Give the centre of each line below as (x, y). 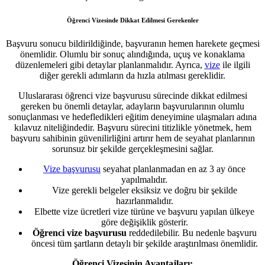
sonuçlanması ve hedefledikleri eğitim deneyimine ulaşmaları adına (132, 117)
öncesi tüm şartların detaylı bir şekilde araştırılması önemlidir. (144, 243)
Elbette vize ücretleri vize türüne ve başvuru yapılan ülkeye (144, 211)
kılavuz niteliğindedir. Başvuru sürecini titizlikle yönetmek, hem (132, 127)
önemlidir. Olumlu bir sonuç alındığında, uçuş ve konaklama (132, 54)
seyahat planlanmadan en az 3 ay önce (173, 169)
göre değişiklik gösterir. (144, 222)
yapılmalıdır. (144, 179)
